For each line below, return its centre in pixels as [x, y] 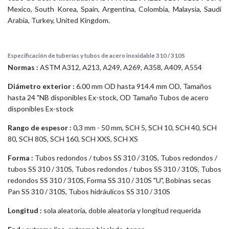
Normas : [24, 67]
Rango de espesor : [40, 127]
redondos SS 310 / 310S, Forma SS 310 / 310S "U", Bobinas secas [109, 180]
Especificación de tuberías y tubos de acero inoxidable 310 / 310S [96, 55]
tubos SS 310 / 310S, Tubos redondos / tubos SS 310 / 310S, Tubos [114, 169]
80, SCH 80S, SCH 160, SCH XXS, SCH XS [73, 139]
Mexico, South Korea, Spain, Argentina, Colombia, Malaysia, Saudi [114, 9]
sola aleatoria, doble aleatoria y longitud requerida [121, 210]
